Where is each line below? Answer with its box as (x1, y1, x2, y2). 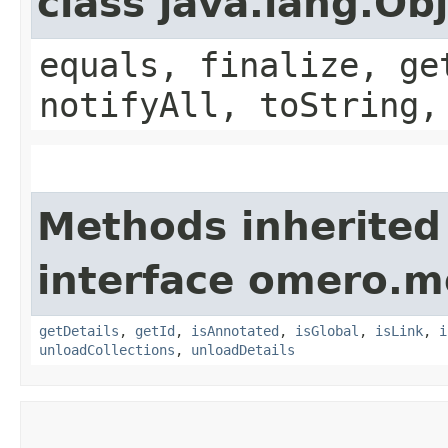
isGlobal (295, 322, 359, 339)
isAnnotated (191, 322, 279, 339)
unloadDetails (191, 341, 295, 358)
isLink (375, 322, 423, 339)
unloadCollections (39, 341, 175, 358)
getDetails (39, 322, 119, 339)
